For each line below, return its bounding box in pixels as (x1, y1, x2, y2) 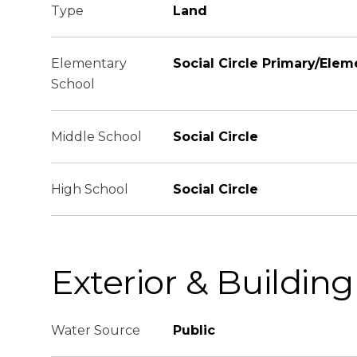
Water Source (51, 323, 140, 338)
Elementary (51, 56, 127, 71)
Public (173, 323, 215, 338)
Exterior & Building (51, 261, 355, 303)
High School (51, 182, 128, 197)
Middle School (51, 129, 142, 144)
